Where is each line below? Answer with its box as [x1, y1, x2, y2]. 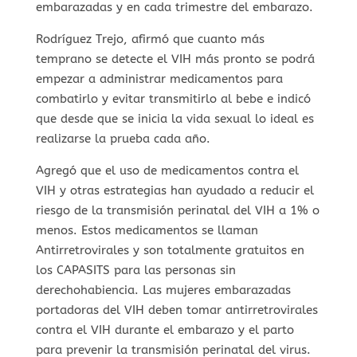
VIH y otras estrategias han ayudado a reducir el [35, 182, 314, 198]
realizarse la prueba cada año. [35, 131, 210, 146]
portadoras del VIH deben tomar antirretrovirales [35, 302, 318, 317]
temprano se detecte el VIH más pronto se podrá [35, 51, 315, 66]
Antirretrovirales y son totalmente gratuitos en [35, 242, 304, 257]
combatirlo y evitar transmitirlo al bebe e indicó [35, 91, 311, 106]
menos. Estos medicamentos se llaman [35, 222, 258, 237]
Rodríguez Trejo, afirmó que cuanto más [35, 31, 265, 46]
